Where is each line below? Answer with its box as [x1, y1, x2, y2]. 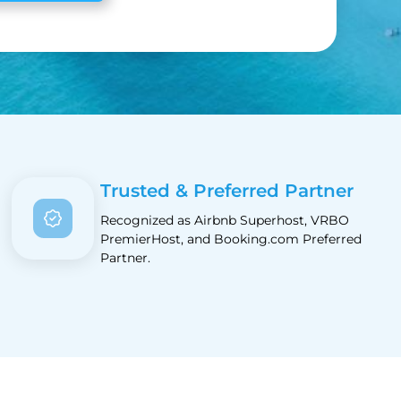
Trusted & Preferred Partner [100, 180, 354, 201]
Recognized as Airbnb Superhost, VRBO [100, 212, 350, 228]
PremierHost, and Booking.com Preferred [100, 231, 363, 247]
